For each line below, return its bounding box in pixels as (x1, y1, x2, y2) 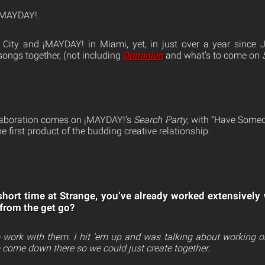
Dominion (123, 50, 163, 61)
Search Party (134, 114, 187, 125)
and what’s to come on (163, 50, 262, 61)
